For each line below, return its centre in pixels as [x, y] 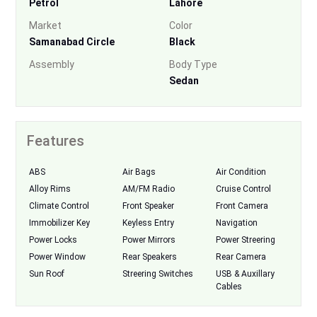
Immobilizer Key [59, 223]
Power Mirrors [149, 240]
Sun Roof [47, 273]
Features [56, 140]
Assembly [52, 64]
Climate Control [59, 206]
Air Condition [241, 172]
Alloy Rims [50, 189]
